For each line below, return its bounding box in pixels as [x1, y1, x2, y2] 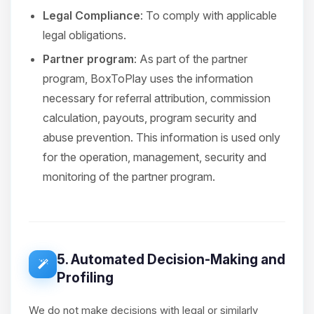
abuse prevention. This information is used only [43, 130, 280, 144]
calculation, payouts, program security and [43, 111, 257, 125]
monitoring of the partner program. [43, 170, 215, 184]
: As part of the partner [134, 52, 247, 66]
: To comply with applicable [140, 8, 277, 22]
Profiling [57, 269, 114, 286]
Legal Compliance [43, 8, 140, 22]
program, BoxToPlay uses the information [43, 71, 253, 86]
